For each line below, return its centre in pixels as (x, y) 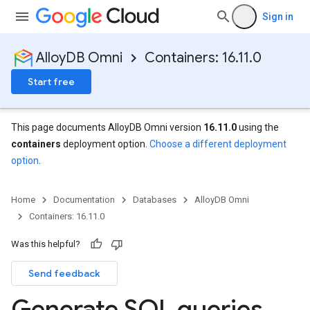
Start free (51, 82)
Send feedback (64, 273)
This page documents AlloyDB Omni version (107, 127)
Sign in (278, 17)
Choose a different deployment (218, 144)
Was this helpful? (46, 244)
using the (258, 127)
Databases (155, 200)
